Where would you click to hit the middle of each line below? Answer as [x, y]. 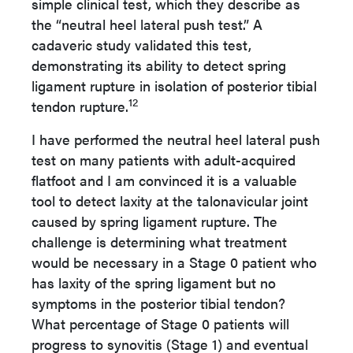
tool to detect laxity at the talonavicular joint [170, 201]
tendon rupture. [80, 106]
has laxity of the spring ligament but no [154, 282]
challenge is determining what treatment [159, 242]
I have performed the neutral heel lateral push [176, 139]
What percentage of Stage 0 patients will [160, 323]
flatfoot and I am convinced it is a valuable [164, 180]
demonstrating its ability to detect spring [159, 65]
